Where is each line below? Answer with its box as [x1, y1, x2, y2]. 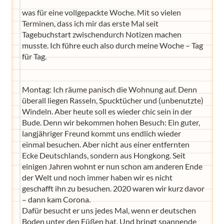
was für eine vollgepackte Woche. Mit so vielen [21, 7, 181, 17]
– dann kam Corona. [21, 194, 90, 204]
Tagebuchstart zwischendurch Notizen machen [21, 29, 181, 39]
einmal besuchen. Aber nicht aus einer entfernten [21, 139, 189, 149]
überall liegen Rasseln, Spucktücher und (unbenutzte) [21, 95, 203, 105]
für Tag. [21, 51, 46, 61]
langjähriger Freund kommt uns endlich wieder [21, 128, 181, 138]
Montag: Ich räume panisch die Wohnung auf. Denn [21, 84, 197, 94]
